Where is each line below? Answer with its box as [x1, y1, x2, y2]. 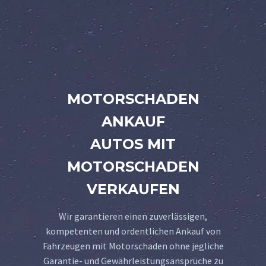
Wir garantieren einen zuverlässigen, [59, 210, 207, 222]
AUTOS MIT [90, 135, 176, 153]
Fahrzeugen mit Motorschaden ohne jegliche [42, 239, 224, 252]
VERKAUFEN [86, 180, 180, 198]
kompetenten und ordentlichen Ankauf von [45, 224, 221, 237]
